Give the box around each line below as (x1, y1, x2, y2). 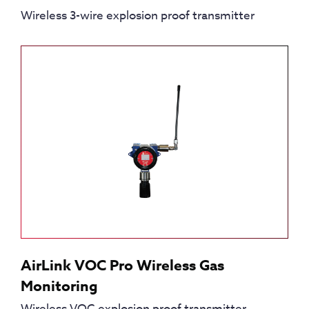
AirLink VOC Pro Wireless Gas (21, 255, 224, 276)
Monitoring (21, 276, 98, 297)
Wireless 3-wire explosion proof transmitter (21, 7, 255, 24)
